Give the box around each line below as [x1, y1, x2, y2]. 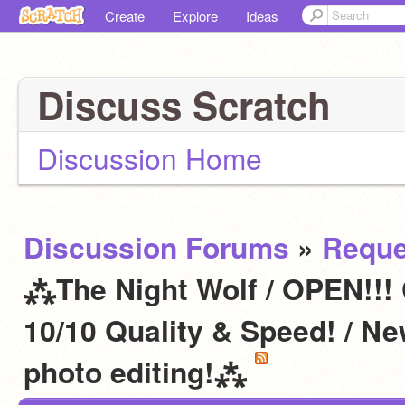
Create [105, 6, 145, 25]
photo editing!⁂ [24, 351, 255, 392]
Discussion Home [37, 137, 262, 178]
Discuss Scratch [37, 78, 331, 132]
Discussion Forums [24, 226, 289, 268]
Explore [173, 6, 218, 25]
